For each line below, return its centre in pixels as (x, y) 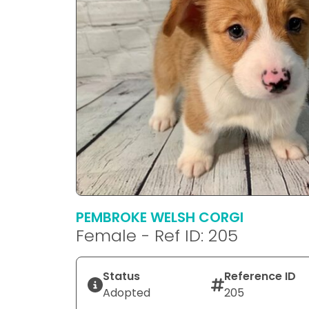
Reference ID (260, 276)
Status (121, 276)
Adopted (127, 293)
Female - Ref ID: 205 (157, 236)
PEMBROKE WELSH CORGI (160, 217)
